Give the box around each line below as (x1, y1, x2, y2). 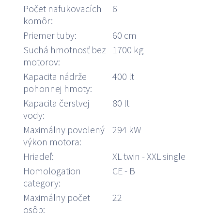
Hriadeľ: (23, 150, 54, 163)
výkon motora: (23, 136, 81, 148)
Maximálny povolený (23, 124, 105, 136)
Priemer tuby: (23, 29, 77, 42)
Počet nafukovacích (23, 2, 102, 15)
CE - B (112, 165, 135, 177)
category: (23, 177, 61, 189)
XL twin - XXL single (112, 150, 186, 163)
